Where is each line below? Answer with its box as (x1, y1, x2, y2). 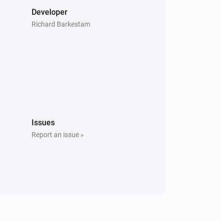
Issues (32, 117, 55, 127)
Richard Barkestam (32, 20, 90, 28)
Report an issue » (32, 130, 84, 139)
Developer (32, 7, 68, 17)
